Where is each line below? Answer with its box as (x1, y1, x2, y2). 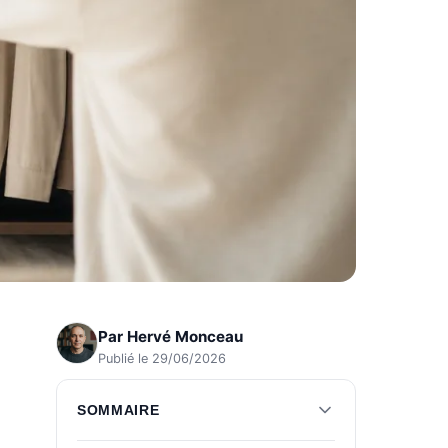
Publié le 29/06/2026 (98, 350, 226, 366)
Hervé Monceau (127, 326, 243, 346)
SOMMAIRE (77, 402, 160, 418)
